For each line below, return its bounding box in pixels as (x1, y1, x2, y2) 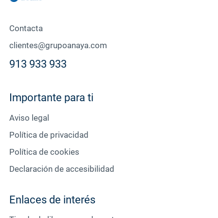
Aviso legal (9, 112, 49, 123)
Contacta (9, 23, 43, 34)
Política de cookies (9, 146, 79, 157)
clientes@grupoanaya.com (9, 40, 107, 51)
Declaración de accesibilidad (9, 163, 114, 174)
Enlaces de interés (9, 193, 95, 206)
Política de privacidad (9, 129, 89, 140)
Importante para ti (9, 91, 93, 104)
